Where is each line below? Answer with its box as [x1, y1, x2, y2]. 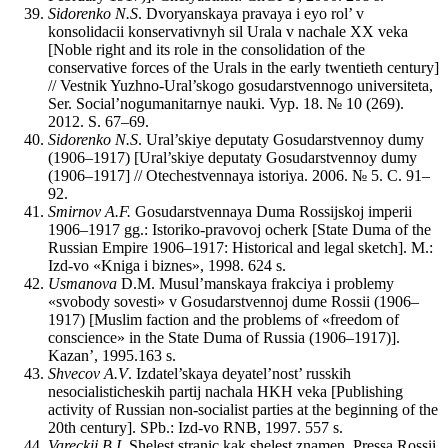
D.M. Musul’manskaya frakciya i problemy [121, 275, 394, 293]
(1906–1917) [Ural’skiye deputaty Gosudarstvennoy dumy [48, 149, 417, 167]
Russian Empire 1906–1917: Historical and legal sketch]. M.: [48, 239, 433, 257]
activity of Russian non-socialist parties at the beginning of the [48, 401, 438, 419]
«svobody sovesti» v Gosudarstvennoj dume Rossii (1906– [48, 293, 419, 311]
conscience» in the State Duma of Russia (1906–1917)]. [48, 329, 400, 347]
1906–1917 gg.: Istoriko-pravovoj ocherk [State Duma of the [48, 221, 431, 239]
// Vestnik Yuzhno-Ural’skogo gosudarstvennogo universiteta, [48, 77, 433, 95]
